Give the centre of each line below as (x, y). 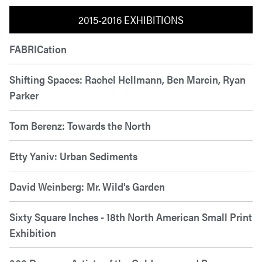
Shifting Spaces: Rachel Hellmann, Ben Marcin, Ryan (127, 79)
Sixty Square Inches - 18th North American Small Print (131, 216)
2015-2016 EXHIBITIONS (131, 19)
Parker (24, 95)
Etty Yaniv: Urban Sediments (73, 156)
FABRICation (38, 49)
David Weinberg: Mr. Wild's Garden (87, 186)
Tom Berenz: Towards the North (80, 125)
